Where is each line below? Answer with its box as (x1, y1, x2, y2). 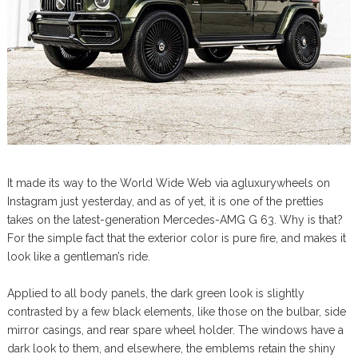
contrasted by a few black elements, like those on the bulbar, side (6, 305, 346, 319)
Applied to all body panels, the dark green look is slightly (6, 287, 304, 300)
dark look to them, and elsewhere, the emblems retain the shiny (6, 342, 336, 356)
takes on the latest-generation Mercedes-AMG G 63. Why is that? (6, 213, 343, 227)
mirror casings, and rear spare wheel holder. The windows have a (6, 324, 344, 337)
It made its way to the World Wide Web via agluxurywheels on (6, 177, 330, 190)
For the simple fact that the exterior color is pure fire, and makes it (6, 232, 346, 245)
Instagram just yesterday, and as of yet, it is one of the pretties (6, 195, 324, 209)
